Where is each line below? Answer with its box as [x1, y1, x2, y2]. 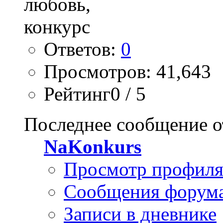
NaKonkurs [44, 136, 141, 158]
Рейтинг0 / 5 [44, 83, 146, 105]
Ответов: [44, 38, 121, 60]
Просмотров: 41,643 [44, 61, 211, 83]
